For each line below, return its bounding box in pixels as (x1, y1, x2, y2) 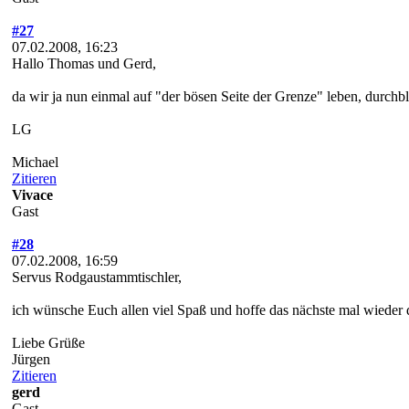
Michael (12, 153, 58, 170)
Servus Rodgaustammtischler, (12, 268, 182, 285)
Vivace (12, 186, 53, 203)
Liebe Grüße (12, 334, 85, 351)
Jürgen (12, 351, 50, 367)
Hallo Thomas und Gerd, (12, 55, 156, 71)
